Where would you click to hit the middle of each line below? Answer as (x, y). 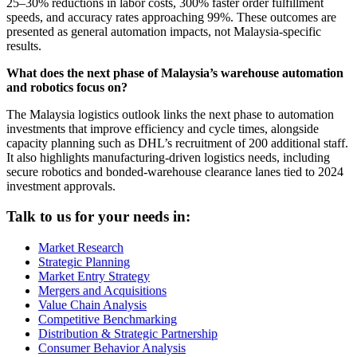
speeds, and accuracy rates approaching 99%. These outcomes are (171, 17)
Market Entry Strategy (94, 277)
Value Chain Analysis (92, 305)
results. (24, 45)
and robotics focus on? (67, 87)
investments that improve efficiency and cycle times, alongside (163, 128)
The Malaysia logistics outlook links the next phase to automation (170, 114)
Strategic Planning (84, 262)
